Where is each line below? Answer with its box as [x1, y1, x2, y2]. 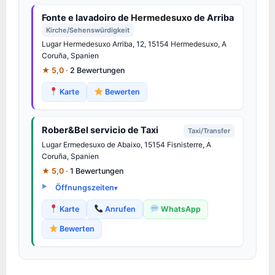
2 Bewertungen [70, 65, 125, 75]
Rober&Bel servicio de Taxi [42, 124, 158, 136]
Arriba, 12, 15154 [110, 39, 171, 48]
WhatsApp [158, 204, 201, 214]
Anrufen [103, 204, 136, 214]
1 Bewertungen [70, 166, 123, 176]
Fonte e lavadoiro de [42, 12, 131, 23]
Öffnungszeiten [55, 182, 114, 192]
